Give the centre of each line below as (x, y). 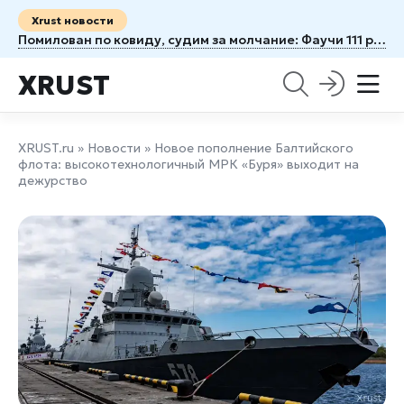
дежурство (53, 180)
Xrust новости (73, 20)
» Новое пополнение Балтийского (247, 148)
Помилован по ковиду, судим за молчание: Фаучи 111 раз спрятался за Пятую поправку (380, 40)
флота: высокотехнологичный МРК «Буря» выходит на (188, 164)
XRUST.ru (46, 148)
